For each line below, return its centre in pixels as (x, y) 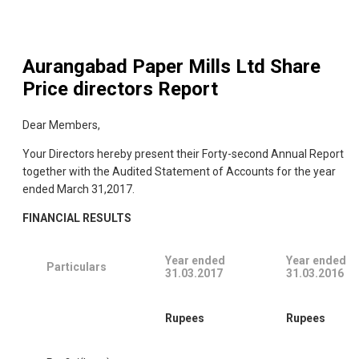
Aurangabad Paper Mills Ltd (144, 67)
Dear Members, (61, 125)
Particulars (77, 267)
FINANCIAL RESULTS (77, 218)
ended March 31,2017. (79, 190)
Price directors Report (120, 89)
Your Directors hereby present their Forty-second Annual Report (183, 154)
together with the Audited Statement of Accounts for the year (179, 172)
